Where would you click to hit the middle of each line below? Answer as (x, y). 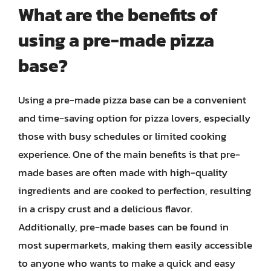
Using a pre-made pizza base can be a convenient (132, 100)
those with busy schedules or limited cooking (122, 136)
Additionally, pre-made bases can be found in (123, 227)
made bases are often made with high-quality (123, 172)
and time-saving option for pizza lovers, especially (134, 118)
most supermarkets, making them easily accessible (135, 245)
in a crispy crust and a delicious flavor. (105, 209)
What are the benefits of (118, 15)
